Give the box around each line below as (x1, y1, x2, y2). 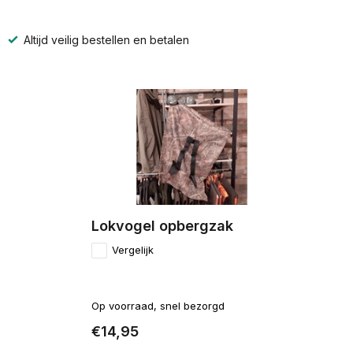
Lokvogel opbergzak (91, 217, 233, 235)
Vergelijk (111, 243, 154, 257)
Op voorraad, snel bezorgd (91, 299, 225, 313)
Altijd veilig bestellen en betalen (20, 33, 189, 47)
